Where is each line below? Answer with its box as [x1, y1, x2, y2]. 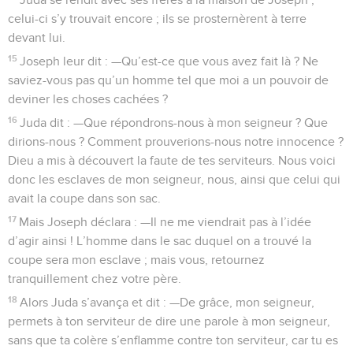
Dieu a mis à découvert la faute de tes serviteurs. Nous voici [8, 154, 336, 167]
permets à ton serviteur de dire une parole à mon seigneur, [8, 314, 330, 328]
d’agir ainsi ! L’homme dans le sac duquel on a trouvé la [8, 234, 311, 247]
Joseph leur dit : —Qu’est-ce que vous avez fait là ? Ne [20, 54, 319, 68]
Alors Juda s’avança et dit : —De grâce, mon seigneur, [20, 295, 315, 309]
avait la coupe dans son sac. [8, 191, 161, 205]
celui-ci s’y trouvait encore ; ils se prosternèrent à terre [8, 12, 307, 25]
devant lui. [8, 31, 65, 44]
